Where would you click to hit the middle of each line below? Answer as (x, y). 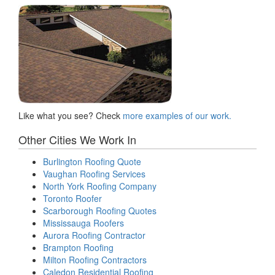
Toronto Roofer (72, 198)
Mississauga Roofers (83, 223)
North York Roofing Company (100, 186)
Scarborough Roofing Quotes (100, 210)
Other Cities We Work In (77, 139)
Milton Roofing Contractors (95, 259)
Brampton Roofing (78, 247)
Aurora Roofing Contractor (94, 235)
